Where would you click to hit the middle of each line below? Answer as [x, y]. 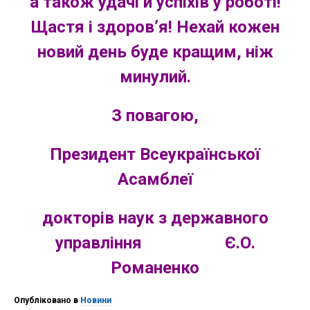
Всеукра [172, 154]
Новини [96, 300]
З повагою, [155, 116]
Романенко [155, 268]
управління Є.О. [155, 243]
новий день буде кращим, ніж [155, 52]
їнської [232, 154]
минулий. [155, 77]
